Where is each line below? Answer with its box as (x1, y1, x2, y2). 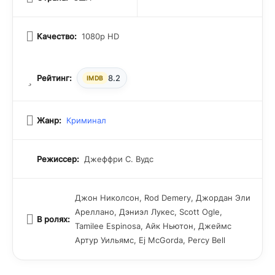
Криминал (66, 115, 106, 125)
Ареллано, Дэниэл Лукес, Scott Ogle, (75, 207, 222, 217)
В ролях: (37, 214, 70, 224)
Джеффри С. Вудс (84, 154, 153, 164)
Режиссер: (37, 154, 79, 164)
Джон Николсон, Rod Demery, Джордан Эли (75, 193, 250, 203)
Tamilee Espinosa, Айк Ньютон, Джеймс (75, 221, 231, 231)
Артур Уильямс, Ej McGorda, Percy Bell (75, 235, 225, 245)
